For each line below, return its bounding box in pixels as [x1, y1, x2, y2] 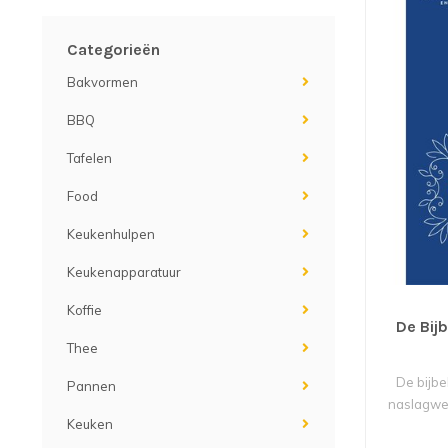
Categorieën [67, 40, 160, 59]
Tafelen [67, 150, 112, 166]
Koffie [67, 302, 102, 318]
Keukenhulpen [67, 226, 155, 242]
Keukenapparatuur [67, 264, 181, 280]
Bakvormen [67, 74, 138, 90]
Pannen [67, 378, 116, 394]
